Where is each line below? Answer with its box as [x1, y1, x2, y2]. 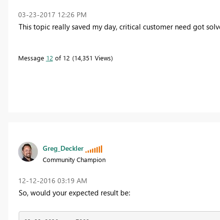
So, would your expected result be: [18, 188, 130, 198]
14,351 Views [74, 53, 111, 62]
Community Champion [42, 155, 106, 164]
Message [18, 53, 46, 62]
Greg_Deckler [42, 143, 83, 153]
